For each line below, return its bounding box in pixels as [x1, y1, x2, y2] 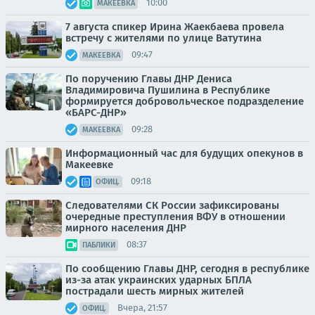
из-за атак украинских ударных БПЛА [65, 273, 252, 286]
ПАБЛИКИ [82, 240, 115, 250]
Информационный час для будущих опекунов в [65, 146, 303, 160]
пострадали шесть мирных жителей [65, 284, 244, 297]
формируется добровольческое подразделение [65, 94, 304, 108]
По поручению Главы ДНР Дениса [65, 72, 232, 85]
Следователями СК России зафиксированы [65, 198, 279, 212]
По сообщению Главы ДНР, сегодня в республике [65, 262, 309, 275]
